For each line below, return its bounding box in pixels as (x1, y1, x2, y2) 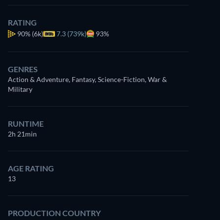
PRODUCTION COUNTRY (8, 208, 101, 218)
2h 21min (8, 130, 37, 138)
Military (8, 85, 32, 93)
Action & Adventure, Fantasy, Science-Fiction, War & (8, 75, 167, 83)
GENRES (8, 64, 38, 74)
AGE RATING (8, 164, 54, 173)
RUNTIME (8, 119, 44, 128)
